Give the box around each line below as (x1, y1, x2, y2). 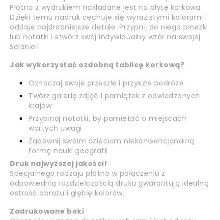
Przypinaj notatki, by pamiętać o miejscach (28, 113, 187, 123)
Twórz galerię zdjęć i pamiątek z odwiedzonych (28, 90, 200, 101)
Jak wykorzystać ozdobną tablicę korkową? (10, 59, 184, 70)
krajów (28, 100, 52, 110)
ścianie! (10, 41, 38, 52)
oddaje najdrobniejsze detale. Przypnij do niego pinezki (10, 22, 208, 32)
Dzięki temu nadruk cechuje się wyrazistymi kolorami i (10, 12, 207, 22)
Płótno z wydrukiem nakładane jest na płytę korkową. (10, 2, 202, 12)
